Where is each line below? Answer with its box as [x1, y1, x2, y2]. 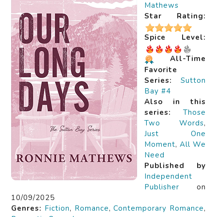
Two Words [144, 118, 204, 128]
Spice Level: [144, 32, 206, 43]
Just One [144, 128, 206, 139]
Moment [144, 139, 175, 149]
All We [180, 139, 206, 149]
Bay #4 [144, 86, 171, 96]
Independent [144, 171, 192, 181]
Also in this [144, 96, 206, 107]
